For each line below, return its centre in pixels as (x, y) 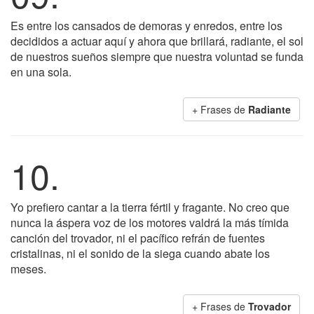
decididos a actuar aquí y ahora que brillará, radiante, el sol (157, 41)
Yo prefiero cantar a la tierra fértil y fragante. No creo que (150, 207)
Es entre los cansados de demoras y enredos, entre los (146, 26)
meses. (28, 269)
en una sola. (41, 72)
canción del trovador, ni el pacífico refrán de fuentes (138, 238)
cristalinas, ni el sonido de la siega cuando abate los (140, 253)
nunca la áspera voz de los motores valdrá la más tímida (150, 223)
